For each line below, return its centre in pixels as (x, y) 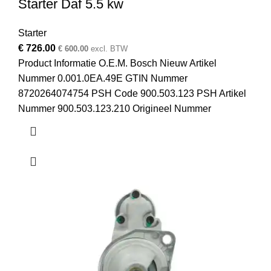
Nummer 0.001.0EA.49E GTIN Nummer (103, 79)
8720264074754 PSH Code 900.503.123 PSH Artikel (132, 94)
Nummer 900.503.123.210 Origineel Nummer (115, 109)
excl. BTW (108, 49)
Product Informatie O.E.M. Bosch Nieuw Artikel (117, 64)
